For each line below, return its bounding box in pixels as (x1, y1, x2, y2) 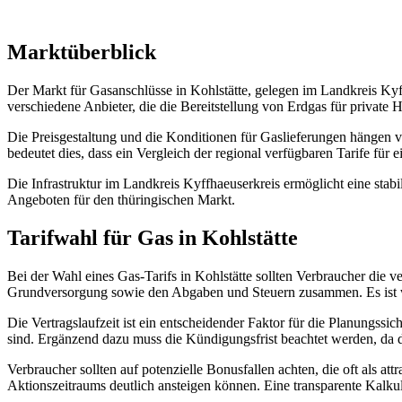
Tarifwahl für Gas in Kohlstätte (7, 225, 298, 249)
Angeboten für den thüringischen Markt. (7, 191, 235, 207)
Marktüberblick (7, 39, 156, 64)
